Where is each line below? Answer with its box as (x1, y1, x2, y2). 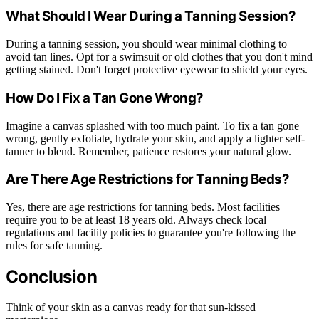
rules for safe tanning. (6, 239, 103, 252)
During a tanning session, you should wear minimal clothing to (6, 38, 287, 51)
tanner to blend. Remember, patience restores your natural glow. (6, 145, 291, 157)
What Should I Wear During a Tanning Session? (6, 8, 296, 25)
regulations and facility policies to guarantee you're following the (6, 226, 296, 239)
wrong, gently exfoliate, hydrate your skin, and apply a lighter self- (6, 132, 305, 145)
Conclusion (6, 266, 97, 287)
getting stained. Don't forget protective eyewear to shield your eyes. (6, 63, 308, 76)
